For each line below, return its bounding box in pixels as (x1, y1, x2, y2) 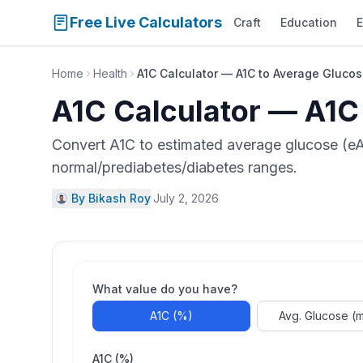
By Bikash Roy (71, 191, 151, 205)
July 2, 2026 (153, 191, 219, 205)
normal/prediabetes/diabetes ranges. (52, 159, 297, 176)
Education (280, 15, 337, 29)
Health (93, 66, 127, 80)
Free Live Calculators (70, 14, 222, 31)
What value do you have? (92, 282, 237, 296)
